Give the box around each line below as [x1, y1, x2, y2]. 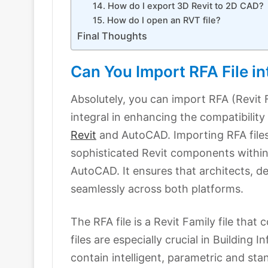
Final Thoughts [77, 30, 147, 42]
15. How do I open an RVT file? [92, 15, 221, 26]
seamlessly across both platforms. [71, 182, 243, 196]
